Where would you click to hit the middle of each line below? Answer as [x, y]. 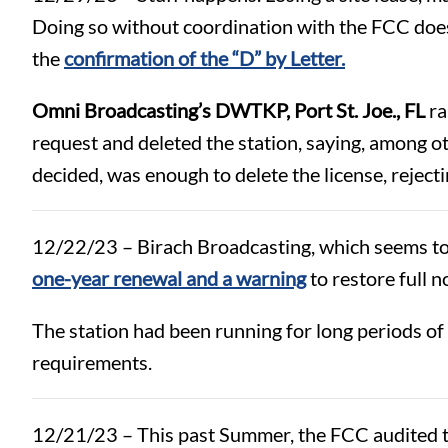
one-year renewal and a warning [169, 277]
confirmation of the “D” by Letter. [204, 57]
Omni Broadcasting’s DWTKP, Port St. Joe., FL [228, 109]
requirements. [94, 361]
